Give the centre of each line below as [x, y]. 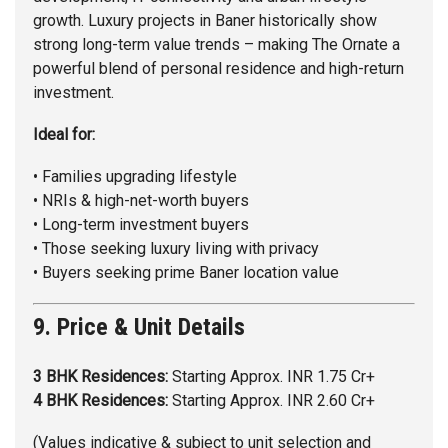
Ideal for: [64, 135]
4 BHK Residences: [100, 401]
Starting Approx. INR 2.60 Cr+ [271, 401]
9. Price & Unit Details [139, 327]
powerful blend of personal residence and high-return [218, 69]
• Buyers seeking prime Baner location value [186, 273]
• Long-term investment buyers [141, 225]
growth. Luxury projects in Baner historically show [205, 21]
